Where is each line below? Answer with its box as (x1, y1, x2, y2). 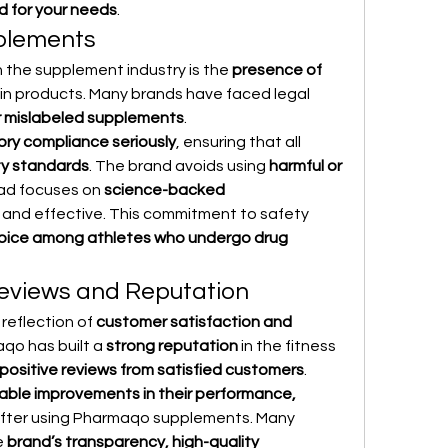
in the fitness (238, 338, 336, 354)
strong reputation (106, 338, 238, 354)
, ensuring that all (176, 134, 301, 150)
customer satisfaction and (96, 314, 292, 330)
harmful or (269, 158, 342, 174)
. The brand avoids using (89, 158, 269, 174)
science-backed (104, 182, 225, 198)
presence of (232, 62, 322, 78)
